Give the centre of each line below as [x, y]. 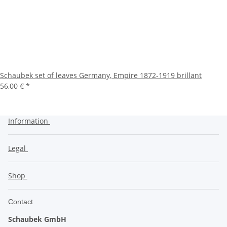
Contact [21, 202]
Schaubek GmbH [37, 219]
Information [29, 121]
